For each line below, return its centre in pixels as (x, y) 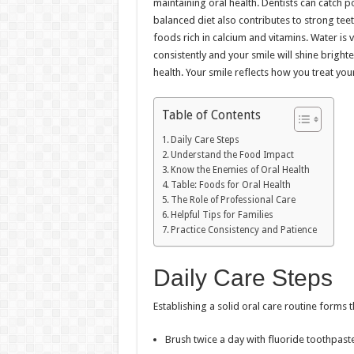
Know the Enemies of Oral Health (240, 170)
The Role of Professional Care (233, 200)
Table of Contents (211, 115)
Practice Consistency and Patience (243, 230)
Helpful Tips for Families (222, 215)
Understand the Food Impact (232, 155)
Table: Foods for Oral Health (230, 185)
